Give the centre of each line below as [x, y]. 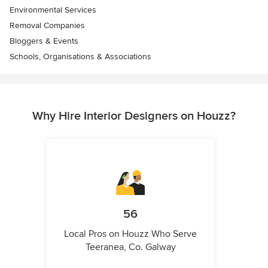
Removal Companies [47, 25]
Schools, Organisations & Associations [80, 56]
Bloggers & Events [44, 41]
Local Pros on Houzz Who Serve [130, 234]
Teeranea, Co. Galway [130, 247]
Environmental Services [53, 10]
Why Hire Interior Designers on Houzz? [134, 116]
